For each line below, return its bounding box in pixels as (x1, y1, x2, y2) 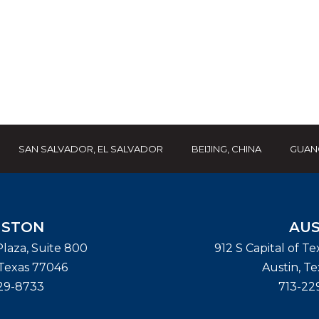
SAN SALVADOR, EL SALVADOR (19, 142, 163, 155)
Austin (261, 260, 298, 274)
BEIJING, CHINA (192, 142, 261, 155)
